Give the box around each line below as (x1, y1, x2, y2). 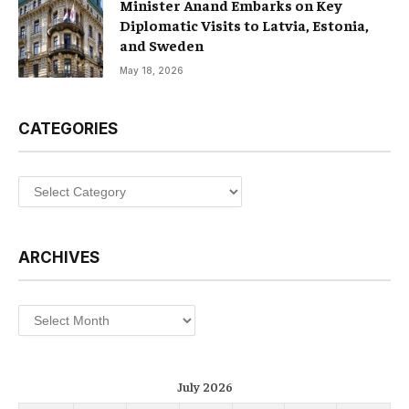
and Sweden (120, 36, 204, 55)
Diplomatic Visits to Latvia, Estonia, (120, 16, 369, 35)
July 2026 (176, 378, 233, 395)
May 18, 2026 (120, 65, 184, 77)
